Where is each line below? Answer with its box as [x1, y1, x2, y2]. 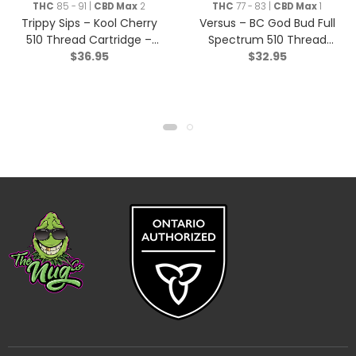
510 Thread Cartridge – [26, 31, 152, 48]
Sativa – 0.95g [50, 48, 128, 64]
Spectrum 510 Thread [207, 31, 327, 48]
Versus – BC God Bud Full [199, 14, 335, 31]
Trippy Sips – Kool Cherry [21, 14, 157, 31]
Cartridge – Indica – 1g [205, 48, 329, 64]
